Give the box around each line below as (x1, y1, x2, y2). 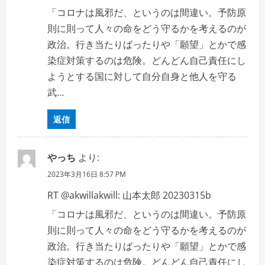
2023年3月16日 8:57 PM (47, 169, 126, 179)
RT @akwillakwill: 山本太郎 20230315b (47, 189, 211, 202)
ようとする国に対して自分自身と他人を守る (47, 70, 237, 83)
